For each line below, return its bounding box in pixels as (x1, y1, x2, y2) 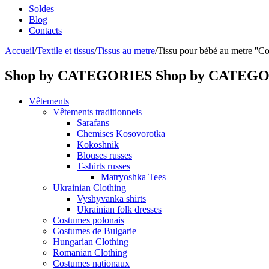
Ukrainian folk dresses (77, 204, 162, 215)
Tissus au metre (97, 45, 155, 56)
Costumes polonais (53, 215, 124, 226)
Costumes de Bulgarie (53, 226, 136, 237)
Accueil (5, 45, 34, 56)
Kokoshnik (77, 139, 119, 150)
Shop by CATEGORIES (5, 68, 152, 84)
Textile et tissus (37, 45, 94, 56)
